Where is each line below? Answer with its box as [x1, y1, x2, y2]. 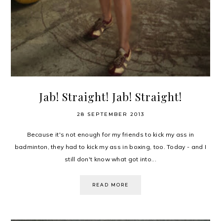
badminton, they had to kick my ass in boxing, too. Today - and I [14, 143, 207, 151]
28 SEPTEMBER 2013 [76, 111, 145, 118]
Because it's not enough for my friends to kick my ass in [27, 131, 194, 139]
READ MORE [92, 182, 129, 188]
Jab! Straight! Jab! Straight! [39, 89, 182, 105]
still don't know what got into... [65, 155, 156, 163]
